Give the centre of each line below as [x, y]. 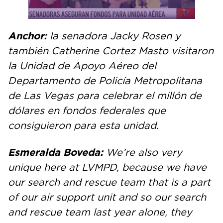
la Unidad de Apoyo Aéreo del [82, 66]
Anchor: [27, 36]
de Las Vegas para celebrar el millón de [105, 96]
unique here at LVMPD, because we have [107, 167]
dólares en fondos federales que [87, 111]
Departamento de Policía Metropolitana [105, 81]
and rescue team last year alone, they [100, 212]
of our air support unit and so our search [107, 197]
